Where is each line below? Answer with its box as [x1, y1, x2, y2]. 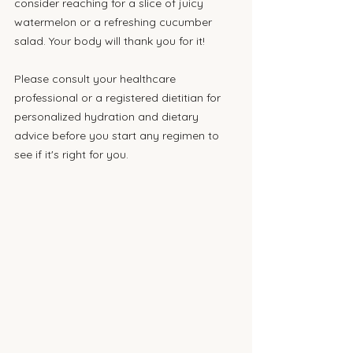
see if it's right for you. [14, 147, 128, 162]
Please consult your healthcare [14, 72, 179, 86]
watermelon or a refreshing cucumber [14, 15, 215, 29]
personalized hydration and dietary [14, 110, 202, 124]
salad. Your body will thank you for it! [14, 34, 205, 48]
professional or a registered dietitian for [14, 91, 224, 105]
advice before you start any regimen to [14, 128, 222, 143]
